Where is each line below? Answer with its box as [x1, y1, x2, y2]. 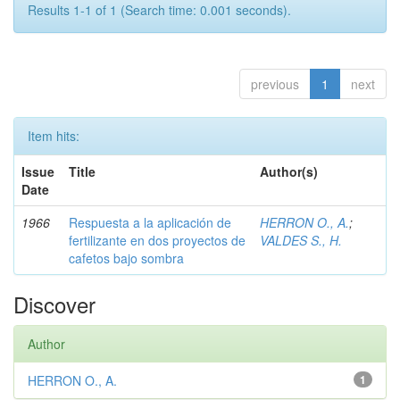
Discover [13, 288, 96, 320]
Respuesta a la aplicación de [69, 213, 231, 231]
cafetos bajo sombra [69, 249, 184, 267]
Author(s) [260, 162, 318, 180]
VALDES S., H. [260, 231, 342, 249]
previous [251, 75, 299, 93]
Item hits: [28, 127, 79, 145]
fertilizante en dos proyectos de [69, 231, 246, 249]
